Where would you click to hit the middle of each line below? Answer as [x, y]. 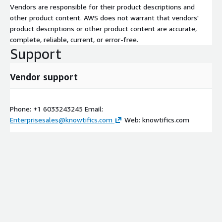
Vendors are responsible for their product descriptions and [102, 6]
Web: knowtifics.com [156, 119]
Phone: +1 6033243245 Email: [56, 109]
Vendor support [44, 77]
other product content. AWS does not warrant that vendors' [104, 17]
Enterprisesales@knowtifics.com [61, 119]
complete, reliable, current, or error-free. [74, 39]
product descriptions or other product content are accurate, [103, 28]
